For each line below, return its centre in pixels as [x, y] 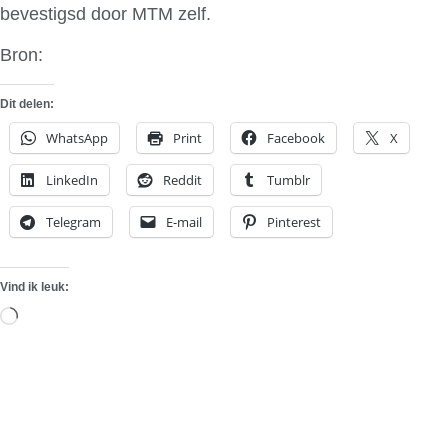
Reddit [182, 179]
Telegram [73, 221]
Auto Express [100, 55]
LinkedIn [72, 179]
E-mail [184, 221]
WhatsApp [77, 137]
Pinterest [294, 221]
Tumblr [288, 179]
